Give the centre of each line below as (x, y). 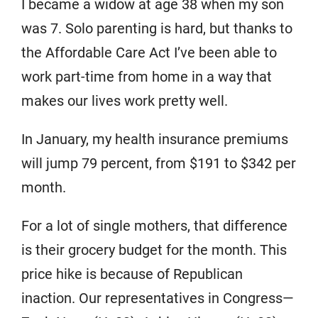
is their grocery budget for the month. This (154, 250)
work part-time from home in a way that (147, 77)
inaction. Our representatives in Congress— (158, 298)
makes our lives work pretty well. (125, 101)
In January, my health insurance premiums (155, 139)
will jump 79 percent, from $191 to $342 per (159, 164)
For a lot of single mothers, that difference (154, 226)
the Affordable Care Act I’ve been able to (149, 53)
